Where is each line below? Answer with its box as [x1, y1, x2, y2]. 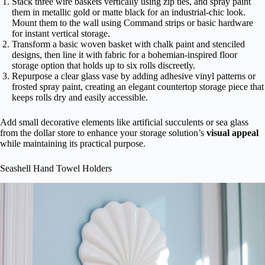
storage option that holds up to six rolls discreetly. [12, 60, 195, 71]
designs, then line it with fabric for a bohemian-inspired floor [12, 50, 237, 60]
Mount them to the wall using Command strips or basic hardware [12, 18, 253, 28]
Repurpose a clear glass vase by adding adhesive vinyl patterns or [12, 71, 256, 82]
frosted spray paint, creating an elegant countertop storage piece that [12, 82, 264, 92]
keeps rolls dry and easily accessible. [12, 92, 148, 103]
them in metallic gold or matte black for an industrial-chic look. [12, 7, 245, 18]
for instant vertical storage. [12, 28, 110, 39]
